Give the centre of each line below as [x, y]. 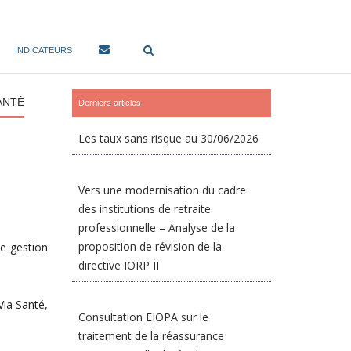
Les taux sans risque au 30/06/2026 [169, 138]
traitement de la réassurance [152, 336]
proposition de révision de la [150, 246]
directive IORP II [119, 265]
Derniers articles [110, 103]
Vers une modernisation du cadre [163, 190]
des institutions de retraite [145, 209]
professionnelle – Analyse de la [157, 228]
